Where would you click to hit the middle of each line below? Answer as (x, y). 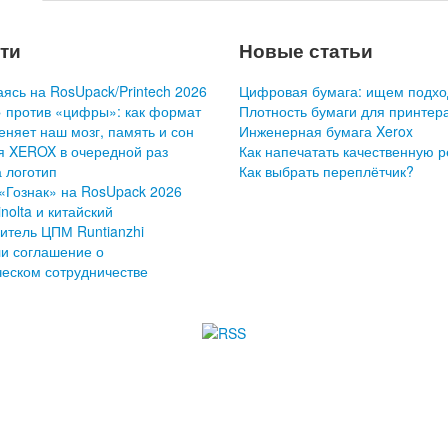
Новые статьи (306, 50)
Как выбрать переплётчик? (326, 171)
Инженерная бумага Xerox (326, 131)
